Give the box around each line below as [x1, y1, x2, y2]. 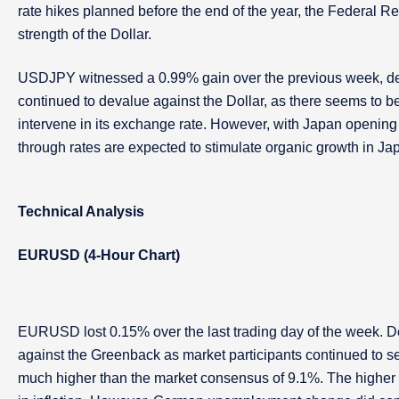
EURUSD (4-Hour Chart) [18, 248, 180, 263]
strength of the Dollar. [18, 27, 151, 42]
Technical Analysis [18, 204, 144, 219]
